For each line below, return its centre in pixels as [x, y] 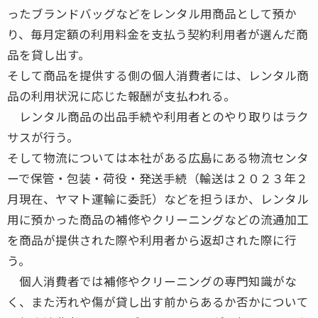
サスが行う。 [43, 137]
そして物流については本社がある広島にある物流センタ [158, 157]
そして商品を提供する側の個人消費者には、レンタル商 [158, 75]
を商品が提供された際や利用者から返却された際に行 [152, 240]
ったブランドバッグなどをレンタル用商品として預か [152, 13]
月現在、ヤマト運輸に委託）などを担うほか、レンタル [158, 198]
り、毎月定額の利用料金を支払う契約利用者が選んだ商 [158, 34]
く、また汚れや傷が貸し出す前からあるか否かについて [158, 301]
